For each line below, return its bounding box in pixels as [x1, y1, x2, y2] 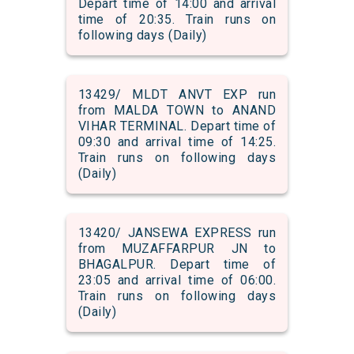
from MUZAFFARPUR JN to [77, 241, 277, 257]
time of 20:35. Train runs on [77, 12, 277, 28]
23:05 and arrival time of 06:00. [77, 273, 277, 288]
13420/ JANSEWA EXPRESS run [77, 225, 277, 241]
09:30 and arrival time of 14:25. [77, 134, 277, 150]
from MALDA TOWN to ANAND [77, 103, 277, 119]
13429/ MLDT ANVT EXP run [77, 87, 277, 103]
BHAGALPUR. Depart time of [77, 257, 277, 273]
